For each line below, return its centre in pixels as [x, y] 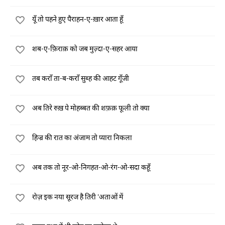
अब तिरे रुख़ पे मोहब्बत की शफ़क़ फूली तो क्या [91, 108]
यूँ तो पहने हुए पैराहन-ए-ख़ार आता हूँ [78, 19]
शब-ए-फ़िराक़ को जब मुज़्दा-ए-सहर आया [85, 48]
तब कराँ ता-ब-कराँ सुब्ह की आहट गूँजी [81, 78]
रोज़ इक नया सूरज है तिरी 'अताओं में [78, 197]
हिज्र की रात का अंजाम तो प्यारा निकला [82, 137]
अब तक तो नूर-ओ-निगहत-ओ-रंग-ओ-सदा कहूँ [91, 167]
